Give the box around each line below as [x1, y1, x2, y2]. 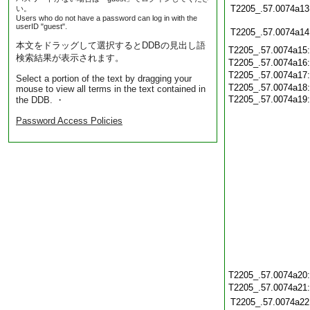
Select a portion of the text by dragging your [16, 73, 192, 84]
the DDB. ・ [16, 95, 64, 105]
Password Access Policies [16, 116, 122, 126]
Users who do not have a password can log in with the [16, 14, 197, 22]
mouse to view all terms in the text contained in [16, 84, 206, 94]
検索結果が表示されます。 [16, 53, 124, 63]
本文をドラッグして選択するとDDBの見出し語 [16, 40, 206, 51]
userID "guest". [16, 22, 67, 30]
